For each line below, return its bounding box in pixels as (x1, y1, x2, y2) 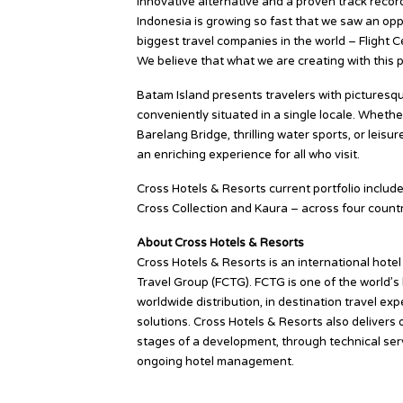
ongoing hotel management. (137, 354, 294, 369)
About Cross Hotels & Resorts (137, 235, 304, 250)
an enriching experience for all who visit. (137, 147, 360, 162)
